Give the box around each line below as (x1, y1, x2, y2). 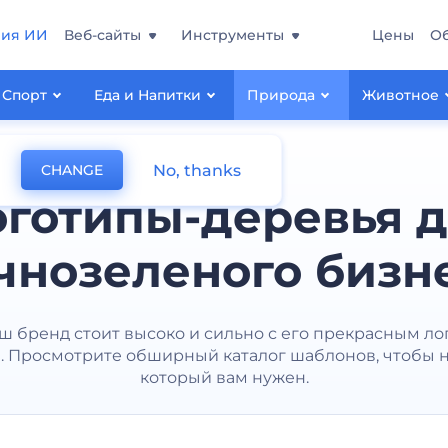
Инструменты (181, 26, 284, 44)
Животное (362, 86, 440, 104)
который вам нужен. (139, 368, 309, 387)
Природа (247, 86, 316, 104)
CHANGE (41, 161, 103, 179)
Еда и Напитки (93, 86, 201, 104)
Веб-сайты (64, 26, 141, 44)
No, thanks (153, 160, 241, 180)
